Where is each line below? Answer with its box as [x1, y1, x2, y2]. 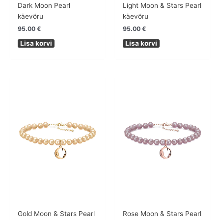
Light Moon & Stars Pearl [123, 1, 202, 10]
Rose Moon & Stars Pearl [123, 209, 202, 218]
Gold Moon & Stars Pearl [18, 209, 95, 218]
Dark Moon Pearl [18, 1, 71, 10]
